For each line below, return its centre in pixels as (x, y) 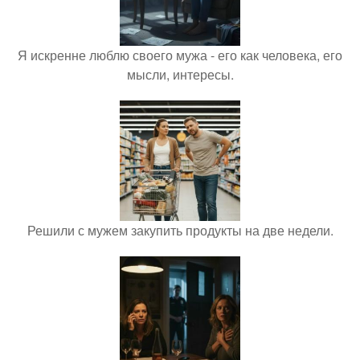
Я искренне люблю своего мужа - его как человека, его (180, 55)
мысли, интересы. (180, 75)
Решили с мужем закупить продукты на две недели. (180, 231)
